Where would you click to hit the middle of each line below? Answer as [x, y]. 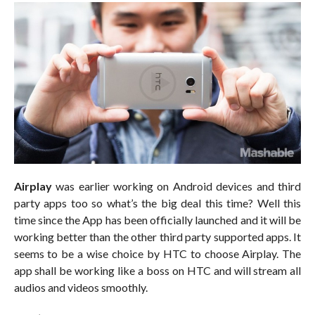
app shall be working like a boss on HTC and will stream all [157, 270]
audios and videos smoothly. [81, 287]
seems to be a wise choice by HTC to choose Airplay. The [157, 253]
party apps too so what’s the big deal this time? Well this [157, 202]
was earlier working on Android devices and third [176, 186]
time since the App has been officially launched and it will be [157, 219]
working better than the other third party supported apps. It [157, 236]
